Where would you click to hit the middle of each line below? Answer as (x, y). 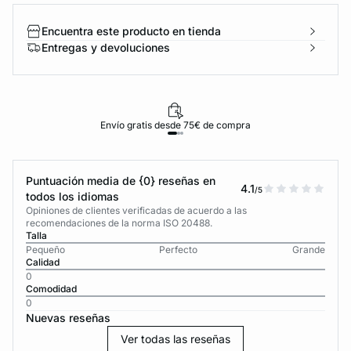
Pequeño (45, 250)
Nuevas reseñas (68, 318)
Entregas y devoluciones (106, 47)
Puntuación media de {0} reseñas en (121, 181)
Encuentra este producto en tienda (131, 31)
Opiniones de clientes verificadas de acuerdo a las (136, 210)
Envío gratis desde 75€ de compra (175, 125)
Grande (308, 250)
